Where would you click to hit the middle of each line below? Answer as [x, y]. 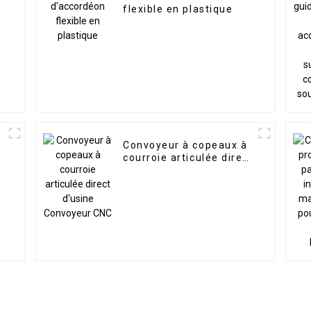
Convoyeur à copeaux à [185, 145]
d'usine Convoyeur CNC [185, 170]
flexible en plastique [178, 9]
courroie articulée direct [188, 158]
